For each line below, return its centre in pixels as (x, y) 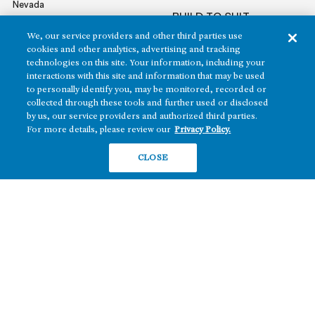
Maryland (32, 64)
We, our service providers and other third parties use (135, 36)
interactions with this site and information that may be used (146, 76)
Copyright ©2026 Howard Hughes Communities (114, 284)
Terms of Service (49, 300)
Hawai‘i (28, 44)
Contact (31, 196)
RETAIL (190, 45)
